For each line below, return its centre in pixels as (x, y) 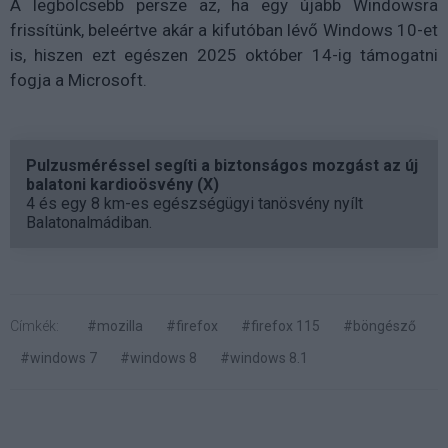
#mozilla (115, 325)
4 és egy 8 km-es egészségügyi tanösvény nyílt (194, 203)
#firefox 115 (280, 325)
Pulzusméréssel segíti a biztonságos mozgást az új (222, 165)
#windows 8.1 (264, 357)
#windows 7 (58, 357)
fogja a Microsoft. (78, 79)
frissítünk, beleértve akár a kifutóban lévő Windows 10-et (224, 29)
